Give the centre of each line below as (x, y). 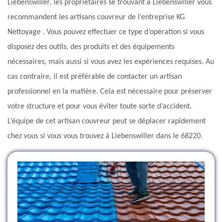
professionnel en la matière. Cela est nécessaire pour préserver (110, 92)
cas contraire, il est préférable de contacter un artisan (95, 77)
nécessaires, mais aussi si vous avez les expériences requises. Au (111, 62)
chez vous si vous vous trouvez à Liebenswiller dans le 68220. (105, 137)
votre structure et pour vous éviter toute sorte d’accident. (100, 107)
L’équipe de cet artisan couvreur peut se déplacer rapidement (107, 122)
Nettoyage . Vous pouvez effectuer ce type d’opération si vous (106, 32)
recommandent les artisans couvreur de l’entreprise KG (96, 18)
